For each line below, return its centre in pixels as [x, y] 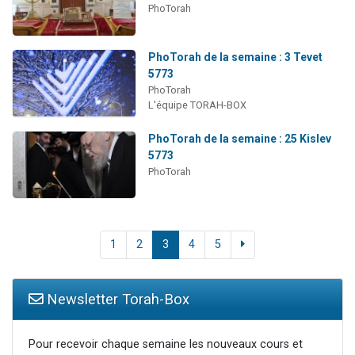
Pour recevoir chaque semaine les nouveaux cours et [166, 345]
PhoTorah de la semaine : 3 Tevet [235, 57]
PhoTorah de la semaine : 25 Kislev [239, 138]
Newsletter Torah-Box [116, 300]
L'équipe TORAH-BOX [197, 105]
